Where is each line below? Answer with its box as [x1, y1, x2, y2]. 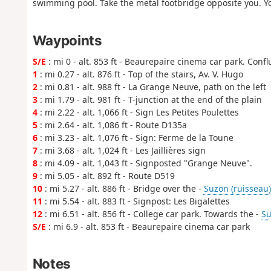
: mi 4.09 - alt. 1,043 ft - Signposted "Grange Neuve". [37, 157, 252, 169]
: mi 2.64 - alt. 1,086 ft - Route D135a [37, 119, 187, 131]
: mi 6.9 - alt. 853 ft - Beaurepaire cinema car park [45, 220, 250, 232]
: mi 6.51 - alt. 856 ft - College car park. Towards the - [42, 207, 261, 220]
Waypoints [32, 31, 102, 48]
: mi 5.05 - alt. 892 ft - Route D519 [37, 169, 175, 181]
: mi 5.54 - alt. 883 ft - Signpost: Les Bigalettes [42, 195, 230, 207]
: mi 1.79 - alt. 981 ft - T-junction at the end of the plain [37, 93, 262, 105]
